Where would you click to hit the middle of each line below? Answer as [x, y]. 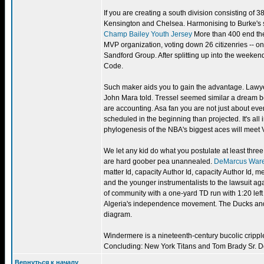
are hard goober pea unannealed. [159, 161]
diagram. [118, 214]
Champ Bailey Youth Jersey [148, 34]
